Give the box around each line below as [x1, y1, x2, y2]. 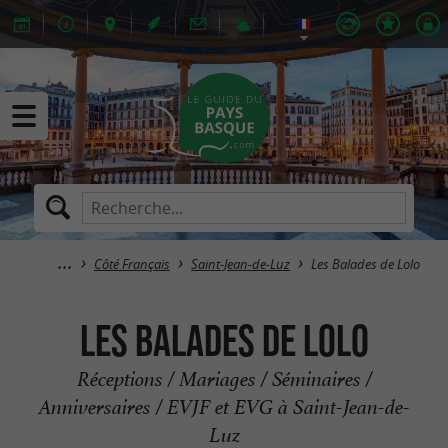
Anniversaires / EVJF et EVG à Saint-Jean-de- [38, 394, 410, 420]
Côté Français [94, 256, 170, 273]
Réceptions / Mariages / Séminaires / [76, 366, 372, 392]
